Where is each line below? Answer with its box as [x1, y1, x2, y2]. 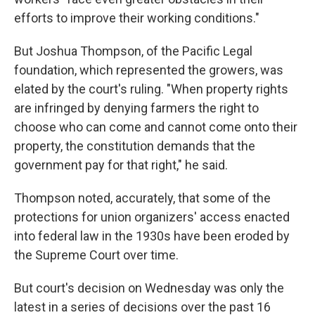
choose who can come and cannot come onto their [14, 120, 297, 135]
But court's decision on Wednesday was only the [14, 281, 284, 296]
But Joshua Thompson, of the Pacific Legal [14, 44, 252, 59]
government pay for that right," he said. [14, 157, 228, 173]
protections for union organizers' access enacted [14, 210, 290, 225]
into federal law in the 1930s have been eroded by [14, 229, 290, 244]
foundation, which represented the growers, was [14, 63, 283, 78]
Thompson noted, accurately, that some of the [14, 191, 271, 206]
